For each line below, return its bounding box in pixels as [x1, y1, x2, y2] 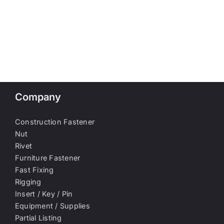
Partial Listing [15, 213, 62, 222]
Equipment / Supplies [15, 201, 90, 210]
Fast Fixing [15, 165, 54, 174]
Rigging [15, 177, 41, 186]
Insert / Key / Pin [15, 189, 73, 198]
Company [15, 90, 61, 103]
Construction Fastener [15, 117, 95, 126]
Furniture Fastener [15, 153, 80, 162]
